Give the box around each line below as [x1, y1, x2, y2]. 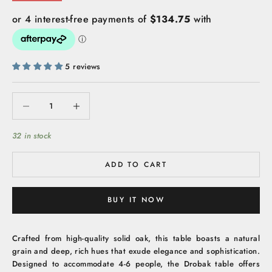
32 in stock [12, 130, 52, 142]
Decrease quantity [12, 93, 75, 104]
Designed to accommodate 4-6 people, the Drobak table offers [12, 257, 260, 270]
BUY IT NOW [107, 194, 165, 206]
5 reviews [65, 61, 101, 72]
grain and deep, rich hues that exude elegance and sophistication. [12, 245, 260, 257]
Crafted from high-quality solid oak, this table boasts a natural [12, 232, 260, 244]
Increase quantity [63, 93, 123, 104]
